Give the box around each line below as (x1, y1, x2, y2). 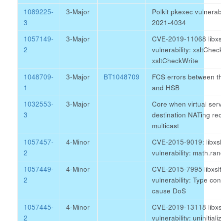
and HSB (152, 83, 180, 92)
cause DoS (152, 186, 186, 195)
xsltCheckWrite (152, 56, 198, 65)
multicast (152, 121, 179, 130)
